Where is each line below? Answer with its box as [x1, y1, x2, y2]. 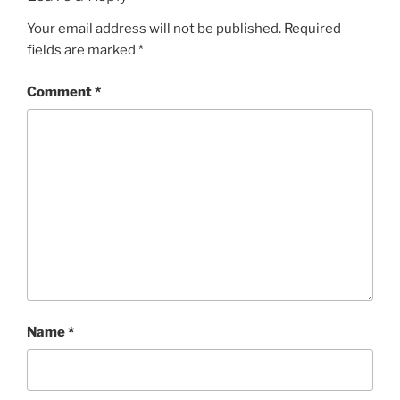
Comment [27, 83, 95, 100]
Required [284, 21, 341, 37]
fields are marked [27, 42, 138, 59]
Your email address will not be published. [27, 21, 281, 37]
